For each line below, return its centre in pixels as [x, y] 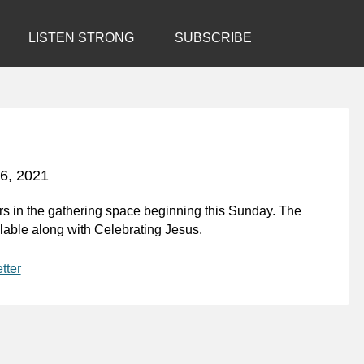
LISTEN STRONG [81, 38]
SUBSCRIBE [213, 38]
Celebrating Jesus [146, 229]
